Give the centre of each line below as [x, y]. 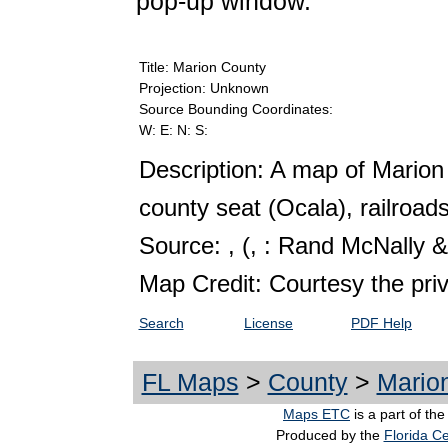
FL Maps [190, 382]
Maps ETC [316, 414]
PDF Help [381, 323]
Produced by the [329, 435]
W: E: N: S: [173, 130]
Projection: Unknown [203, 88]
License [268, 323]
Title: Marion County [202, 67]
